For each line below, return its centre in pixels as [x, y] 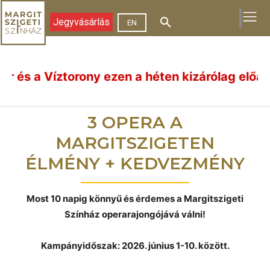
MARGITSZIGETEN [135, 143]
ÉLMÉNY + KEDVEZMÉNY [135, 163]
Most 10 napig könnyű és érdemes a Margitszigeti [135, 199]
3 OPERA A [135, 122]
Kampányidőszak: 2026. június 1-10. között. [135, 246]
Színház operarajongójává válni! [135, 214]
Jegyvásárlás [81, 22]
